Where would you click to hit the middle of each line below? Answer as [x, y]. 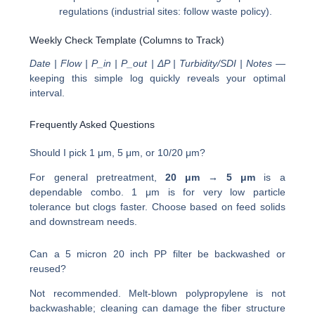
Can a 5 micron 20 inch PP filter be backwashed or [157, 253]
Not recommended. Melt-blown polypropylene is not [157, 293]
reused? [48, 268]
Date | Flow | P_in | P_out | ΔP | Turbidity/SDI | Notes [151, 64]
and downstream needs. [84, 221]
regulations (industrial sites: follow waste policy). [166, 12]
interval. [47, 93]
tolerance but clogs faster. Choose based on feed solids [157, 207]
